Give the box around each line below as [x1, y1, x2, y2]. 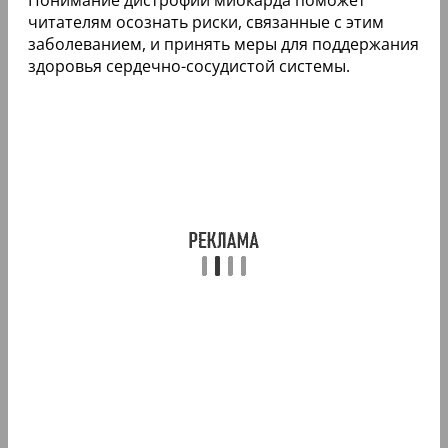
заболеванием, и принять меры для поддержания [28, 32, 419, 55]
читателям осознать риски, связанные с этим [28, 10, 384, 33]
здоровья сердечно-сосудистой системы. [28, 54, 350, 77]
